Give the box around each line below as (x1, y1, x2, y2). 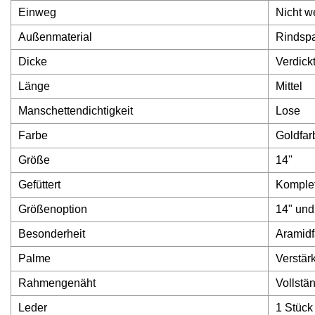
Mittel (276, 80, 302, 93)
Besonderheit (18, 228, 85, 240)
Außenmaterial (18, 31, 92, 44)
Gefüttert (18, 179, 60, 191)
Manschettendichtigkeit (18, 105, 133, 117)
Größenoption (18, 203, 87, 216)
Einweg (18, 6, 56, 19)
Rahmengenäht (18, 277, 96, 290)
